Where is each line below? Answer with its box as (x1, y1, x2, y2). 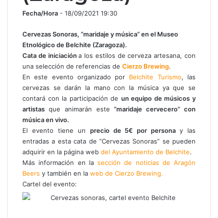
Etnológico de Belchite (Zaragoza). (22, 40, 127, 49)
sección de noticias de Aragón (97, 158, 196, 166)
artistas (22, 105, 49, 113)
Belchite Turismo (129, 73, 182, 81)
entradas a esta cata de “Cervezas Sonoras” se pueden (22, 137, 196, 145)
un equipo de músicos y (121, 94, 196, 102)
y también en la (40, 169, 90, 177)
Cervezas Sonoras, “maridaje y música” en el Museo (22, 30, 178, 38)
